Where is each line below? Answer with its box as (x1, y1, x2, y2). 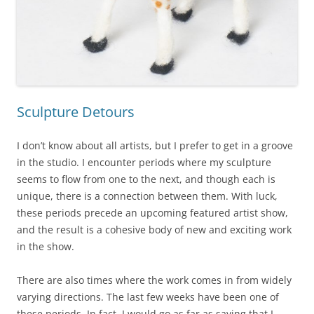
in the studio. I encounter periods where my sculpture (17, 156, 271, 170)
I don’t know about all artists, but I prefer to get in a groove (17, 139, 293, 153)
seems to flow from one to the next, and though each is (17, 172, 275, 186)
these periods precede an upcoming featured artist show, (17, 206, 288, 220)
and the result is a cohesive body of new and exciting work (17, 223, 292, 237)
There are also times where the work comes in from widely (17, 273, 292, 287)
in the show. (17, 240, 74, 254)
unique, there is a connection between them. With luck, (17, 189, 278, 203)
